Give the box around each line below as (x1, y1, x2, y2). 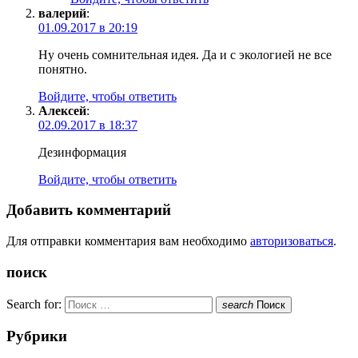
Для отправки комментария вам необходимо (6, 234, 250, 249)
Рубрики (6, 328, 67, 345)
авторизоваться (250, 234, 333, 249)
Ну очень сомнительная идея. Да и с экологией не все (38, 47, 332, 62)
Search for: (6, 296, 62, 311)
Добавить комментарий (6, 201, 171, 219)
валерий (38, 6, 86, 20)
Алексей (38, 103, 86, 117)
